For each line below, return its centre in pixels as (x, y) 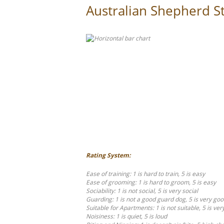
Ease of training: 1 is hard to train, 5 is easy (145, 173)
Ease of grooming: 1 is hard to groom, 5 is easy (151, 182)
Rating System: (108, 155)
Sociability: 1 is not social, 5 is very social (142, 190)
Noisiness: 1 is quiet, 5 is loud (126, 216)
